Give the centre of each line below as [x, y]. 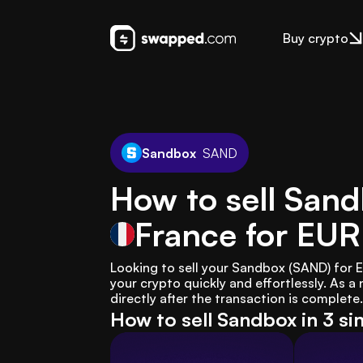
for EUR [299, 234]
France [186, 234]
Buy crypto [315, 38]
